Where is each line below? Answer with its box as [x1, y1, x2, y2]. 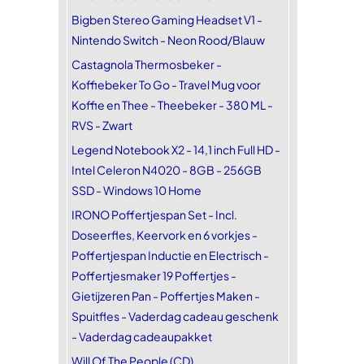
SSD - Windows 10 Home [71, 183, 201, 197]
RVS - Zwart [71, 118, 132, 132]
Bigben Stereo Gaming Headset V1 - [71, 12, 262, 27]
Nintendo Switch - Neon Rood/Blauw [71, 32, 265, 47]
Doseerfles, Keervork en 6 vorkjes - [71, 227, 258, 242]
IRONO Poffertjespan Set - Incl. [71, 207, 237, 222]
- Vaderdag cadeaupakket [71, 329, 212, 344]
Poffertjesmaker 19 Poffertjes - [71, 268, 236, 283]
